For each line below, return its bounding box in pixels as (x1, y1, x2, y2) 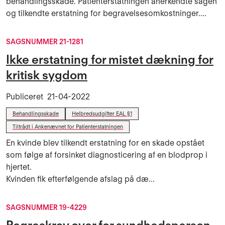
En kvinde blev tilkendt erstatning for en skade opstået (6, 138, 204, 148)
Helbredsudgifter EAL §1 (72, 110, 132, 117)
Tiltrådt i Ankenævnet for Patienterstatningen (13, 123, 123, 130)
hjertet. (6, 162, 32, 172)
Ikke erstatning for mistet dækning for (6, 52, 213, 67)
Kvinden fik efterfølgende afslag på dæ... (6, 174, 155, 184)
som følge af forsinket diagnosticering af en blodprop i (6, 150, 207, 160)
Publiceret (6, 92, 47, 101)
